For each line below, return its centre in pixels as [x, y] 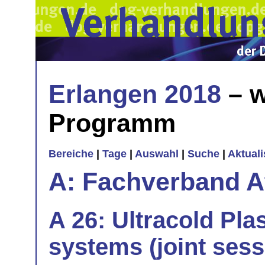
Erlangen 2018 [135, 94]
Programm [112, 123]
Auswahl [157, 154]
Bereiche [71, 154]
